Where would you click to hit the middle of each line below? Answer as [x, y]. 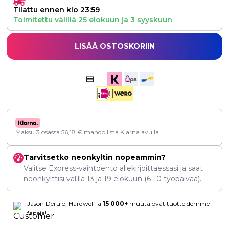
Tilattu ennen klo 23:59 [56, 10]
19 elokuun [123, 179]
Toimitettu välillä [46, 20]
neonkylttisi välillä [55, 179]
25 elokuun [99, 20]
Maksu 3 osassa [38, 132]
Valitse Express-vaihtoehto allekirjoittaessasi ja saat [113, 168]
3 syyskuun [151, 20]
